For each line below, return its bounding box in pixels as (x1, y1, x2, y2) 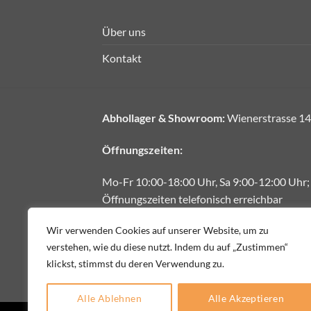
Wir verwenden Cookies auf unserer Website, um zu (47, 224, 269, 236)
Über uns (102, 25, 146, 39)
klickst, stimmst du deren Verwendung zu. (47, 258, 224, 269)
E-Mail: (102, 224, 137, 237)
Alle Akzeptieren (208, 292, 285, 304)
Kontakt (102, 51, 142, 65)
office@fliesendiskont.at (139, 224, 254, 237)
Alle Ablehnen (76, 292, 142, 304)
